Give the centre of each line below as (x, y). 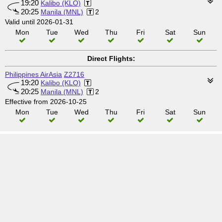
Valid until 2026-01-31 (39, 22)
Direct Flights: (111, 58)
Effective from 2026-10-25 (46, 102)
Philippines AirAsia (33, 74)
